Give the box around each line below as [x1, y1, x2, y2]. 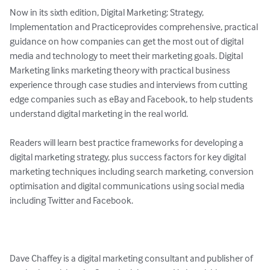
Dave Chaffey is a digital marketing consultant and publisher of [10, 252, 255, 265]
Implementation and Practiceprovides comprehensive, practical [10, 20, 260, 33]
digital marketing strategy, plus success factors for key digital [10, 151, 248, 163]
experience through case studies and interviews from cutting [10, 78, 249, 91]
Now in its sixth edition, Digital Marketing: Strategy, [10, 6, 206, 19]
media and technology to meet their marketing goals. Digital [10, 49, 245, 62]
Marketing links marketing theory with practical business [10, 64, 232, 77]
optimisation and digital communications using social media [10, 180, 246, 192]
